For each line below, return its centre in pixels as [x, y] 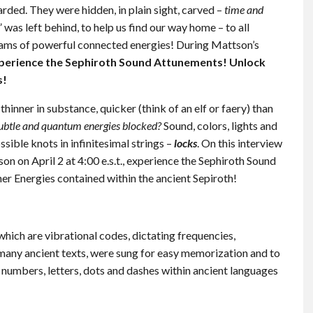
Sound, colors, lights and [220, 126]
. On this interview [240, 143]
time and [244, 10]
